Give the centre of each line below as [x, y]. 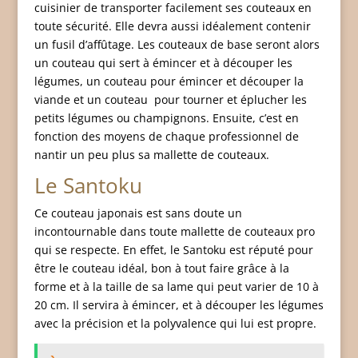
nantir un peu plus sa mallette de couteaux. [151, 155]
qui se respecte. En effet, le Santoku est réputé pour [173, 250]
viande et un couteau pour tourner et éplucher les [170, 99]
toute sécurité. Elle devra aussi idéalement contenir [172, 26]
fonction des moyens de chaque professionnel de [166, 136]
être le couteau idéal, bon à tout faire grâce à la [161, 268]
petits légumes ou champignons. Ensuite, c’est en [166, 118]
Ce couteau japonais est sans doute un [138, 213]
